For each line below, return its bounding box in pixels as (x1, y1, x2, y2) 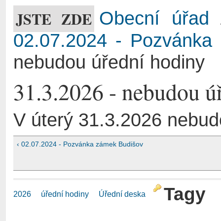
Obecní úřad (99, 8, 209, 29)
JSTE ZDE (16, 8, 92, 30)
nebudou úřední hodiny (13, 52, 205, 73)
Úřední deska (99, 189, 146, 198)
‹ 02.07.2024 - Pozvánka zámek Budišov (17, 140, 144, 148)
